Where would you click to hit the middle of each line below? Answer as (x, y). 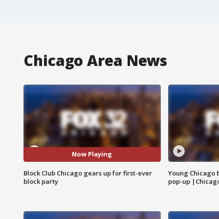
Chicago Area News (96, 60)
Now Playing (92, 154)
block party (41, 181)
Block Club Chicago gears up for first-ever (88, 173)
